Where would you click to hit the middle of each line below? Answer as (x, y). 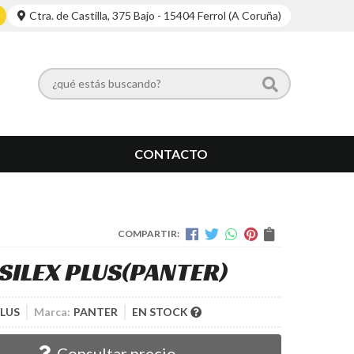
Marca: (52, 312)
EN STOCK (161, 312)
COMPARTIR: (149, 234)
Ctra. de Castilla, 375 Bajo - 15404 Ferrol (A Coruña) (155, 15)
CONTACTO (171, 154)
